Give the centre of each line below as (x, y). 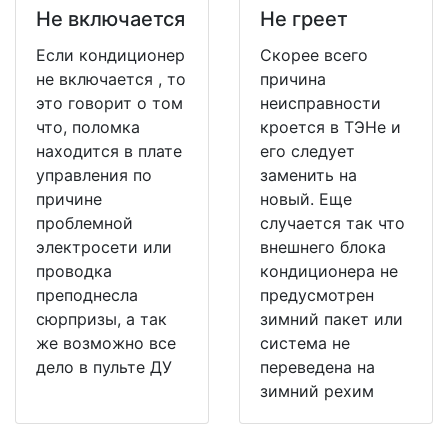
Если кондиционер (110, 55)
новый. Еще (306, 199)
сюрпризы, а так (101, 319)
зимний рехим (317, 391)
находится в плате (109, 151)
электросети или (104, 247)
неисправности (320, 103)
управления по (94, 175)
